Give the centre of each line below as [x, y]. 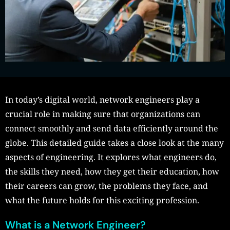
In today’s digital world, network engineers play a [102, 100]
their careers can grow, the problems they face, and [107, 186]
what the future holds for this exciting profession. [102, 200]
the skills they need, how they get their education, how [112, 172]
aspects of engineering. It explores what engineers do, [111, 157]
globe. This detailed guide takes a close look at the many [114, 143]
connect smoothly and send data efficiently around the [112, 129]
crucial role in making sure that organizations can [103, 114]
